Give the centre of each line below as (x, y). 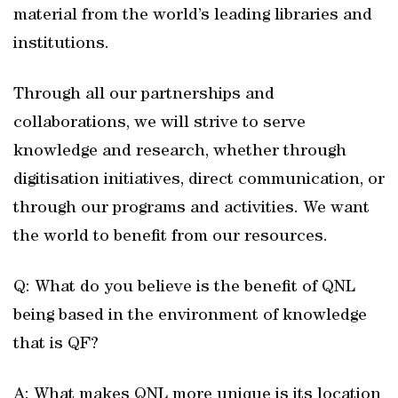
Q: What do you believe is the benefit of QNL (184, 288)
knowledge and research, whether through (180, 152)
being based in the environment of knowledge (190, 316)
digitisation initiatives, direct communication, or (199, 180)
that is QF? (56, 345)
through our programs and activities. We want (191, 209)
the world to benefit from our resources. (171, 237)
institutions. (61, 44)
